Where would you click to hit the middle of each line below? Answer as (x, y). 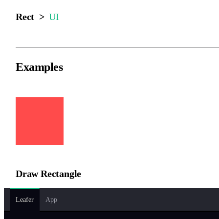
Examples (39, 67)
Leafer (25, 199)
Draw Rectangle (49, 173)
